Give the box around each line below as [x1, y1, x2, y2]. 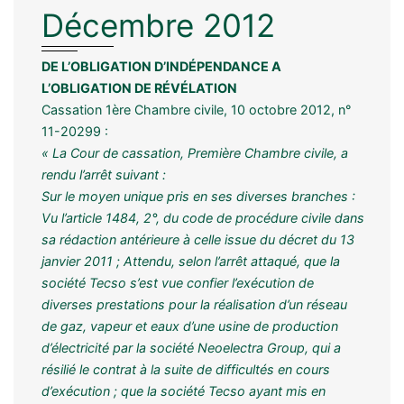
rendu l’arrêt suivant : [41, 166, 166, 182]
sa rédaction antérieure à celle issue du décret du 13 [41, 231, 354, 247]
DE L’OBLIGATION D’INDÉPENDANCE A [41, 58, 281, 74]
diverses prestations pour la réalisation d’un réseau [41, 296, 347, 312]
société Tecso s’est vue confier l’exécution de [41, 274, 314, 290]
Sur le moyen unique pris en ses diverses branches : [41, 188, 355, 204]
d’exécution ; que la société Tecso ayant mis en [41, 382, 326, 399]
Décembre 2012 [41, 5, 275, 44]
